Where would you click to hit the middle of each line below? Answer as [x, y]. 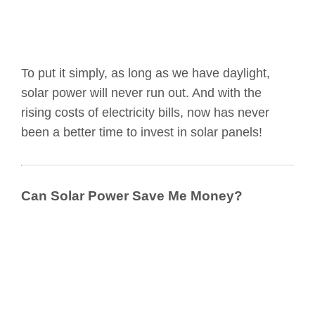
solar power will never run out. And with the [141, 93]
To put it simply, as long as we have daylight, [146, 73]
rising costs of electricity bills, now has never [145, 113]
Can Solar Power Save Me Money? [132, 196]
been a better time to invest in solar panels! [142, 133]
